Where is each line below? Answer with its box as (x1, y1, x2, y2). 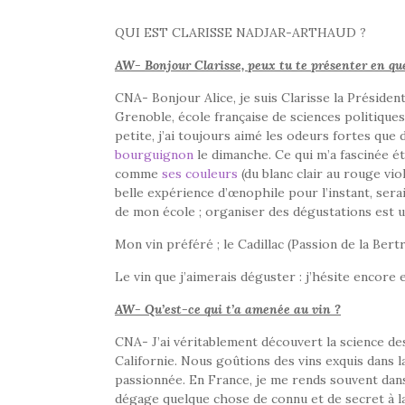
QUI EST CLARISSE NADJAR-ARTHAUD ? (115, 24, 366, 41)
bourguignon (115, 146, 193, 163)
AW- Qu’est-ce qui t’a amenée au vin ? (115, 300, 341, 317)
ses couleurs (162, 165, 238, 182)
